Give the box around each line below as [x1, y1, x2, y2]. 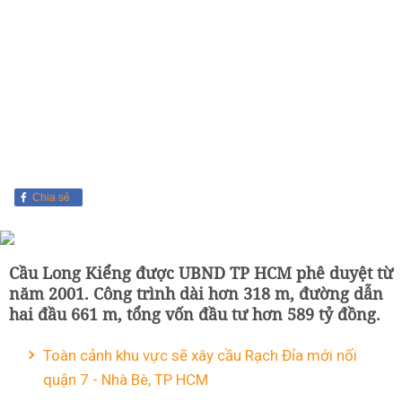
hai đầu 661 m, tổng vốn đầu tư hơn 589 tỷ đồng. [9, 303, 380, 325]
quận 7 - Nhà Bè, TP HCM [43, 371, 208, 389]
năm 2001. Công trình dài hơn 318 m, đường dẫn [9, 283, 383, 304]
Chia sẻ [32, 191, 70, 204]
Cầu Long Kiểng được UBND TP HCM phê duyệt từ [9, 262, 393, 284]
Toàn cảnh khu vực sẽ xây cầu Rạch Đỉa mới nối [43, 346, 357, 364]
